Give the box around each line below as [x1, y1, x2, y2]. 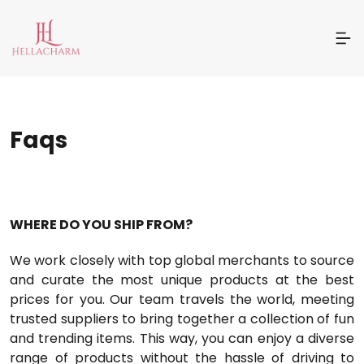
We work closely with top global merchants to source [10, 250, 354, 270]
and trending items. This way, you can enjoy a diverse [10, 328, 354, 348]
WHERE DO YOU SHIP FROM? [10, 214, 193, 234]
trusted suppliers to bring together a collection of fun [10, 309, 354, 328]
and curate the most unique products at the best [10, 270, 354, 289]
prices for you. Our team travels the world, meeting [10, 289, 354, 309]
